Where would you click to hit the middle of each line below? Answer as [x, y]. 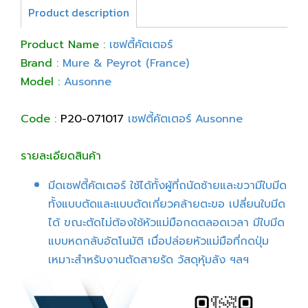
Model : [42, 82]
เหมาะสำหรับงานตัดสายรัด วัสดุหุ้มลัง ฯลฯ [148, 260]
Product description [79, 12]
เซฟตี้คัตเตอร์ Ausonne [183, 119]
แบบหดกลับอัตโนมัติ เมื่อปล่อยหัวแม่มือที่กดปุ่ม [158, 241]
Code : [38, 119]
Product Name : [63, 45]
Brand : [42, 63]
